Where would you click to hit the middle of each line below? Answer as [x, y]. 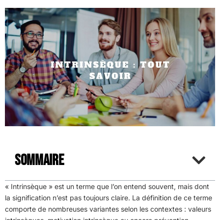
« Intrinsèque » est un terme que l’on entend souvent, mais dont [107, 186]
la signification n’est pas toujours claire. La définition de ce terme [109, 197]
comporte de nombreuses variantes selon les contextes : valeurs [108, 209]
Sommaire [39, 160]
